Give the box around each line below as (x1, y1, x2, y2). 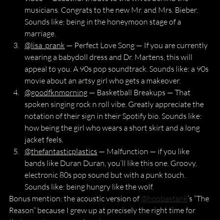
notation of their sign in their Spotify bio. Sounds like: (25, 111, 203, 121)
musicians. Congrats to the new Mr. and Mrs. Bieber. (25, 5, 199, 15)
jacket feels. (25, 135, 63, 144)
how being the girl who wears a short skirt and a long (25, 123, 201, 133)
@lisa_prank (25, 40, 65, 50)
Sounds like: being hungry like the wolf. (25, 182, 154, 192)
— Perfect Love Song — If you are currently (65, 40, 209, 50)
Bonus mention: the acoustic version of (9, 193, 141, 203)
